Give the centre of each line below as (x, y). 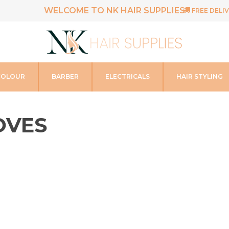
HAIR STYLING (200, 77)
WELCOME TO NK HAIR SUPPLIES (114, 10)
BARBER (65, 77)
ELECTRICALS (128, 77)
